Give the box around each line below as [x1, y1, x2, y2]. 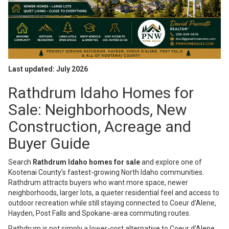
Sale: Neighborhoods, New [8, 101, 187, 119]
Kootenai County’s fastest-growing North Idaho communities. [8, 168, 204, 177]
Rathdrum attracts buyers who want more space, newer [8, 178, 188, 187]
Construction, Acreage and [8, 118, 191, 136]
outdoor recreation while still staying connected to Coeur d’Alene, [8, 199, 216, 208]
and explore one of [140, 158, 202, 167]
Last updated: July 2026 [8, 65, 88, 74]
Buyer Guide [8, 134, 90, 153]
